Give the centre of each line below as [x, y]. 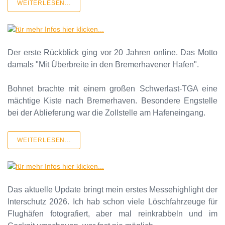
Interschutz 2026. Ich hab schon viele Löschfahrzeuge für [113, 201]
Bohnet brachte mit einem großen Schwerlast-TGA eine [113, 88]
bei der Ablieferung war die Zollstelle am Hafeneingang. [106, 113]
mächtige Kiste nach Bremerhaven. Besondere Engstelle [113, 100]
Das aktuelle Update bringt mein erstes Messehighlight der [113, 189]
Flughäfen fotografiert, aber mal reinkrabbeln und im [113, 213]
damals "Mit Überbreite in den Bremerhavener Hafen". [103, 64]
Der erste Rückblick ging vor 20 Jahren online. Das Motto [113, 52]
